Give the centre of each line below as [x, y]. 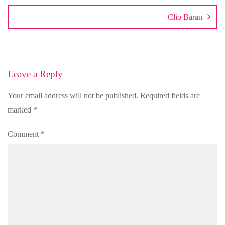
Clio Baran [185, 17]
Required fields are [170, 95]
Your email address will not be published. [73, 95]
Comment [24, 134]
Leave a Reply [35, 74]
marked [20, 109]
